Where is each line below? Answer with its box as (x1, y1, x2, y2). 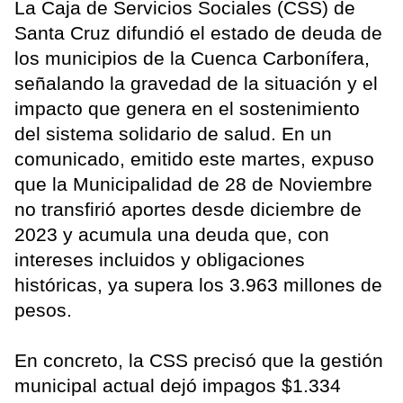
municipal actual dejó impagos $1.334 (14, 374, 341, 396)
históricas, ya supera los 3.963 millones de (14, 273, 382, 295)
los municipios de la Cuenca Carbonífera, (14, 47, 370, 68)
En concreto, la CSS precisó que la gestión (14, 349, 383, 371)
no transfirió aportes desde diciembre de (14, 198, 362, 219)
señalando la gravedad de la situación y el (14, 72, 378, 94)
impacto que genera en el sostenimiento (14, 97, 360, 119)
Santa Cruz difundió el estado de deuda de (14, 22, 382, 43)
